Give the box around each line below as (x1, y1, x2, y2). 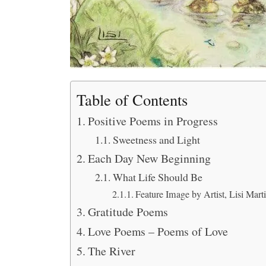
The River (87, 243, 135, 259)
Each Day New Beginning (87, 150, 211, 166)
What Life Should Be (112, 170, 202, 184)
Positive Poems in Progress (87, 113, 218, 129)
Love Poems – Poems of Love (87, 223, 228, 239)
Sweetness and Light (112, 132, 200, 147)
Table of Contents (77, 89, 188, 110)
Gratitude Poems (87, 204, 168, 220)
